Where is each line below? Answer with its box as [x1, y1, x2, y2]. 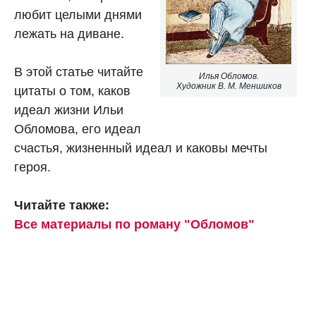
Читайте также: [14, 198, 109, 212]
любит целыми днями [14, 8, 142, 22]
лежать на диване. [14, 27, 124, 41]
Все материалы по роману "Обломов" [14, 217, 255, 231]
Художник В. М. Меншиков [176, 81, 281, 92]
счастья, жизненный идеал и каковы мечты [14, 141, 267, 155]
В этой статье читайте [14, 65, 143, 79]
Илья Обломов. [198, 71, 259, 82]
